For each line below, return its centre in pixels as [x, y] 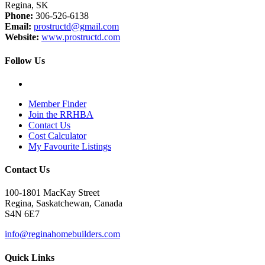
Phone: [19, 16]
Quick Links [30, 257]
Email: [18, 27]
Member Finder [57, 104]
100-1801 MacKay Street [52, 193]
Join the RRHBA [61, 114]
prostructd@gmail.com [76, 27]
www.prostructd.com [81, 37]
